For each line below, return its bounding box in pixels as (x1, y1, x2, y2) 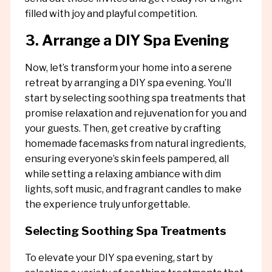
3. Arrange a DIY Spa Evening (24, 32, 229, 50)
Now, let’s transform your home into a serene (24, 62, 232, 74)
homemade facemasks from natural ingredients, (24, 138, 246, 150)
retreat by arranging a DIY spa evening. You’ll (24, 77, 231, 89)
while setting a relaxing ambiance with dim (24, 168, 221, 180)
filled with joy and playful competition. (24, 7, 197, 19)
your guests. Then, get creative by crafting (24, 123, 221, 135)
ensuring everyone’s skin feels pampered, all (24, 153, 229, 165)
